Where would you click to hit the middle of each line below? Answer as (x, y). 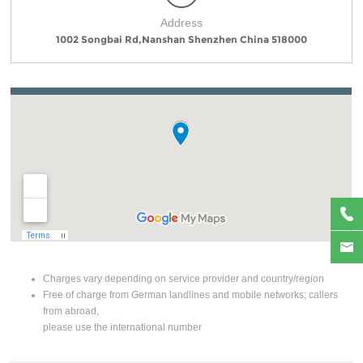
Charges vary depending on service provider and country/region (184, 278)
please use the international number (123, 327)
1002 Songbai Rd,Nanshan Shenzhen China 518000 (181, 39)
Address (181, 22)
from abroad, (71, 311)
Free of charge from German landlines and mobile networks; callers (191, 295)
